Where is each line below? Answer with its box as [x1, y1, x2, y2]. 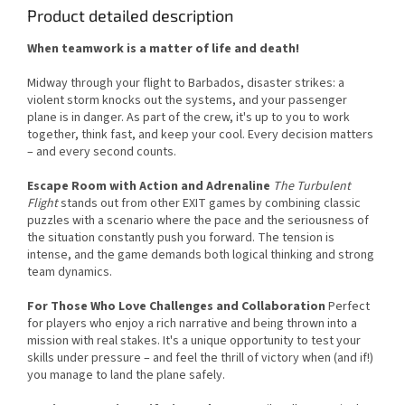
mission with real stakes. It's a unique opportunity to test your [27, 331, 361, 350]
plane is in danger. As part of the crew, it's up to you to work [27, 108, 350, 127]
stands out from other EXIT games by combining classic [58, 193, 361, 212]
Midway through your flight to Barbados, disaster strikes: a [27, 73, 344, 92]
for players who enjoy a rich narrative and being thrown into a [27, 314, 357, 333]
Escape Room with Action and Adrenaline [27, 176, 270, 195]
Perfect [325, 297, 370, 316]
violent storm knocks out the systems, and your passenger [27, 90, 347, 109]
